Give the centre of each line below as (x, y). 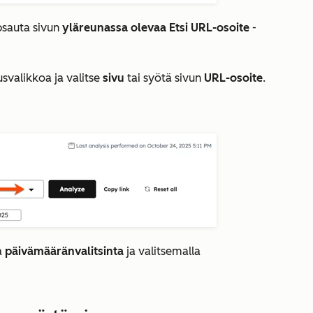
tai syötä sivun (164, 78)
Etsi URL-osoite (209, 28)
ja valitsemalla (162, 251)
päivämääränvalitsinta (64, 251)
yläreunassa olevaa (114, 28)
